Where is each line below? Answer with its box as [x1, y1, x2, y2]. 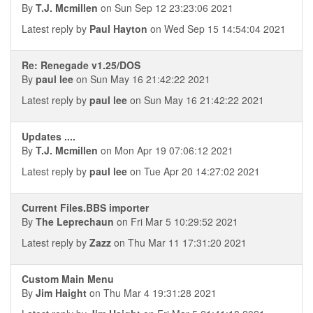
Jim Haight [36, 286, 87, 300]
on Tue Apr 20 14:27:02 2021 [127, 164, 260, 178]
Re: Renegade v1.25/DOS [22, 58, 140, 72]
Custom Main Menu [22, 272, 114, 286]
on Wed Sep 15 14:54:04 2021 [147, 22, 286, 36]
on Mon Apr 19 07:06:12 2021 [98, 143, 233, 157]
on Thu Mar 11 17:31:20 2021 [111, 235, 247, 249]
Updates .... [22, 129, 75, 143]
